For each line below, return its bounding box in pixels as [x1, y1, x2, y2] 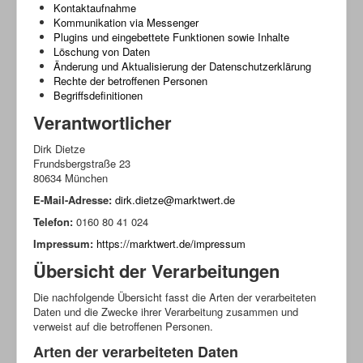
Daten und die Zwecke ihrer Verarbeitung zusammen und [33, 303, 298, 319]
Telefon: [33, 213, 73, 229]
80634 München [33, 169, 108, 186]
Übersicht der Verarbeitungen [33, 257, 280, 284]
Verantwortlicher [33, 109, 172, 135]
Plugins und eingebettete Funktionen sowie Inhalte [53, 28, 289, 45]
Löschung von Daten [53, 43, 150, 59]
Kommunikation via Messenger [53, 14, 199, 30]
